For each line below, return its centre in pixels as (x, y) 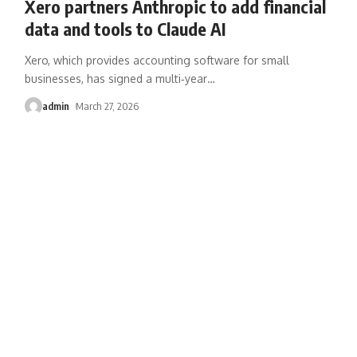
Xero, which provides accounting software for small (157, 60)
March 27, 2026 (108, 106)
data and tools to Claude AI (125, 28)
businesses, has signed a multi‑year (116, 78)
